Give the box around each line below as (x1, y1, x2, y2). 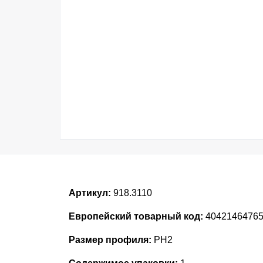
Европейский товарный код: (69, 211, 203, 221)
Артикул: (69, 188, 111, 198)
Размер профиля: (69, 235, 151, 245)
